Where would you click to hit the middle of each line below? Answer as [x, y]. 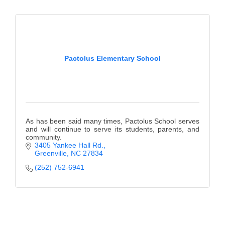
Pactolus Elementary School [113, 59]
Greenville [50, 153]
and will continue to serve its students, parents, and [113, 129]
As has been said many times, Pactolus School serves [113, 121]
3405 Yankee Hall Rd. [69, 145]
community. [44, 137]
